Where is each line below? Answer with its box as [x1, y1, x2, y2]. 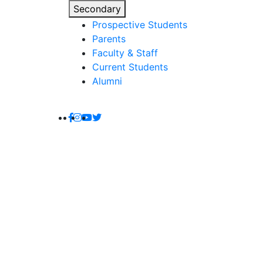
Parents [92, 33, 126, 45]
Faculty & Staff [92, 47, 158, 59]
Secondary [73, 3, 121, 15]
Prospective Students [92, 19, 187, 31]
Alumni [92, 75, 122, 87]
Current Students [92, 61, 168, 73]
